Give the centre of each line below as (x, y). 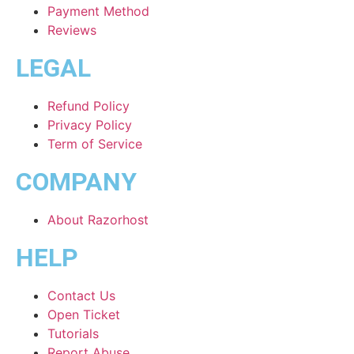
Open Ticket (84, 314)
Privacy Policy (90, 124)
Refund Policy (88, 105)
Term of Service (95, 143)
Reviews (72, 30)
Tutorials (73, 333)
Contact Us (81, 295)
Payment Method (98, 11)
